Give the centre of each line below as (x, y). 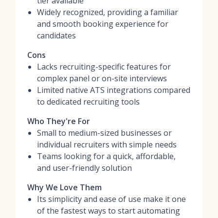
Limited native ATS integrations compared (114, 90)
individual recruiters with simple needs (107, 145)
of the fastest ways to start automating (109, 211)
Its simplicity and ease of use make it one (111, 199)
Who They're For (59, 121)
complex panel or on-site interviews (102, 78)
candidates (56, 36)
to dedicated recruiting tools (88, 102)
